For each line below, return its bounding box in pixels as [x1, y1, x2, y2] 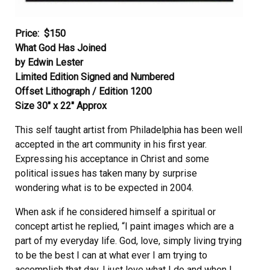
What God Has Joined [15, 42, 106, 54]
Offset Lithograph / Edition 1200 [15, 85, 152, 97]
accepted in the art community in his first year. [15, 138, 207, 150]
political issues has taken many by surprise [15, 167, 197, 179]
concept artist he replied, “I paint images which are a [15, 220, 234, 232]
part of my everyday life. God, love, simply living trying [15, 234, 242, 246]
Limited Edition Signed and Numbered [15, 71, 174, 83]
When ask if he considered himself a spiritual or [15, 206, 216, 218]
